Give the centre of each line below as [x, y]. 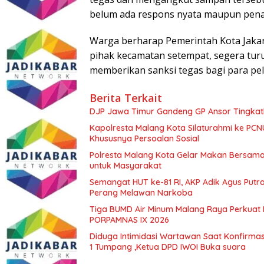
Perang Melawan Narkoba [141, 192]
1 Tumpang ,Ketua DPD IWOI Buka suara [168, 247]
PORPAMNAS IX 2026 [129, 220]
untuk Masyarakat [126, 165]
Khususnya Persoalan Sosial [144, 138]
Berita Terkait [126, 98]
